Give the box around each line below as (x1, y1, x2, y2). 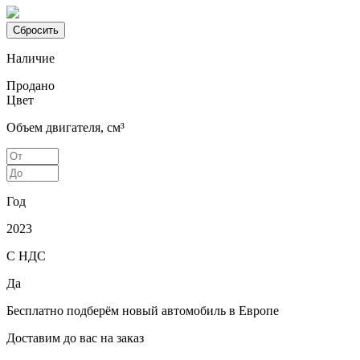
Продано (6, 78, 55, 92)
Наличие (6, 51, 55, 65)
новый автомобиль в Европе (119, 303, 279, 317)
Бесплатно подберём (6, 303, 119, 317)
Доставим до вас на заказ (6, 330, 144, 345)
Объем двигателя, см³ (6, 120, 125, 134)
